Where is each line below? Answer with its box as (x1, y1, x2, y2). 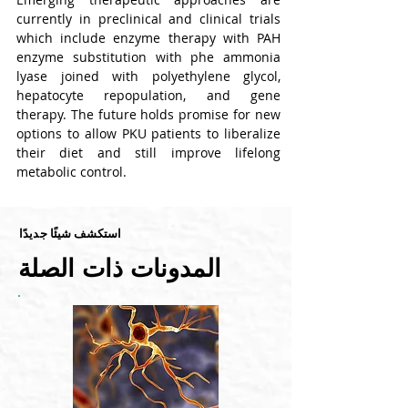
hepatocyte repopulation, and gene (16, 87, 280, 104)
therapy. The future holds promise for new (16, 106, 280, 123)
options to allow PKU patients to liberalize (16, 125, 280, 142)
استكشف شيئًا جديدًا (19, 225, 122, 242)
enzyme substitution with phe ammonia (16, 48, 280, 66)
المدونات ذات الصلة (18, 252, 221, 283)
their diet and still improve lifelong (16, 144, 280, 161)
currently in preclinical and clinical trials (16, 10, 280, 27)
